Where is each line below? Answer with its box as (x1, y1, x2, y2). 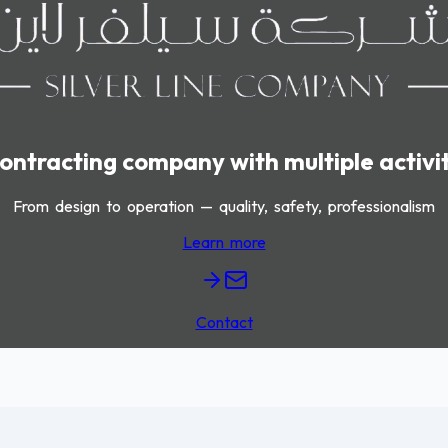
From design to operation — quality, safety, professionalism (13, 196, 435, 217)
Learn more (182, 232, 266, 253)
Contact (195, 312, 253, 333)
